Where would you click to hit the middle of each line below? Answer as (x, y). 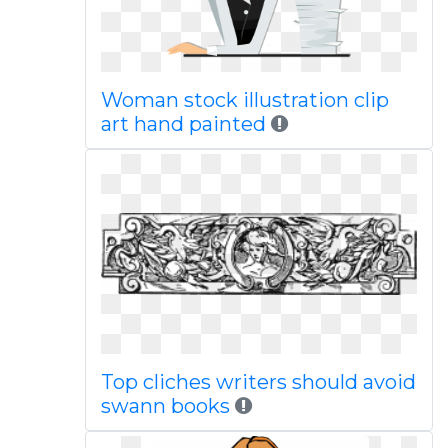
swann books (165, 406)
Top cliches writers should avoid (258, 382)
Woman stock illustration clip (244, 100)
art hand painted (183, 124)
